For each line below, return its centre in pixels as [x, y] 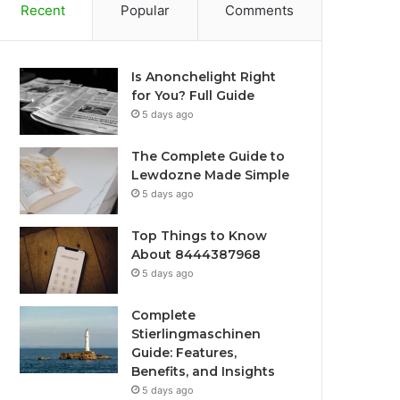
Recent [42, 10]
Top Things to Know [200, 236]
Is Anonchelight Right [204, 77]
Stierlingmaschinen [196, 334]
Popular [145, 10]
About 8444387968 [196, 254]
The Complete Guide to [208, 156]
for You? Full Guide [193, 96]
